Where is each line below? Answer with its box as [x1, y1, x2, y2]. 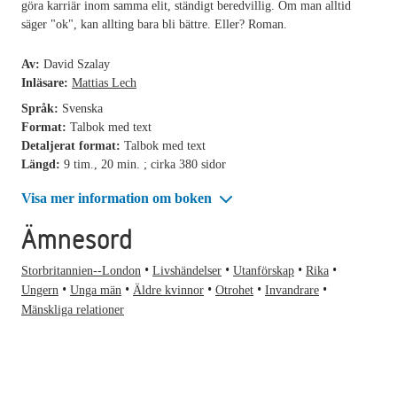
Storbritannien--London [21, 264, 141, 278]
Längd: [21, 157, 64, 171]
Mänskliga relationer [21, 303, 124, 317]
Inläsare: [21, 75, 72, 90]
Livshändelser [152, 264, 222, 278]
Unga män [70, 284, 121, 298]
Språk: [21, 101, 62, 115]
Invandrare [265, 284, 319, 298]
